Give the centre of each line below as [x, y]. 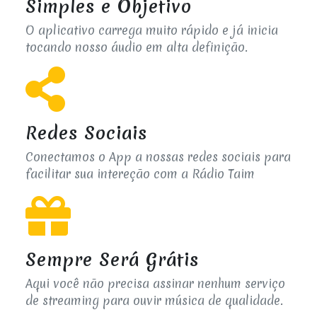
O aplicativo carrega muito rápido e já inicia [152, 30]
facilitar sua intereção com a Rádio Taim [140, 174]
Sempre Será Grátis [112, 260]
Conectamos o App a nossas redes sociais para [158, 157]
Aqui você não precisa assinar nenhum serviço [155, 284]
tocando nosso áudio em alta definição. [137, 47]
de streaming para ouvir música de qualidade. [154, 301]
